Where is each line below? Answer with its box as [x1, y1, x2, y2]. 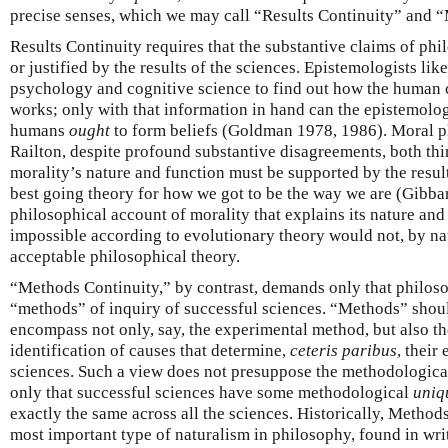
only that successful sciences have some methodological [10, 383, 413, 402]
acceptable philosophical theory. [10, 247, 240, 266]
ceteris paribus [290, 341, 397, 360]
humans [10, 121, 69, 140]
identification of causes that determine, [10, 341, 290, 360]
